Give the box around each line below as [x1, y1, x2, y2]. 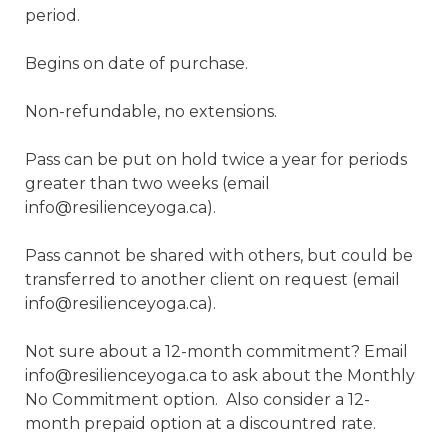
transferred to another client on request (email [25, 270, 400, 289]
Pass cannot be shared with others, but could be [25, 246, 413, 265]
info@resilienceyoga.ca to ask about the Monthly [25, 366, 415, 385]
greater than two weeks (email [25, 174, 270, 193]
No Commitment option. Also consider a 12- [25, 390, 370, 409]
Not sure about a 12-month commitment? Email [25, 342, 408, 361]
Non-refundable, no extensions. [25, 102, 277, 121]
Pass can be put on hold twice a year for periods [25, 150, 407, 169]
